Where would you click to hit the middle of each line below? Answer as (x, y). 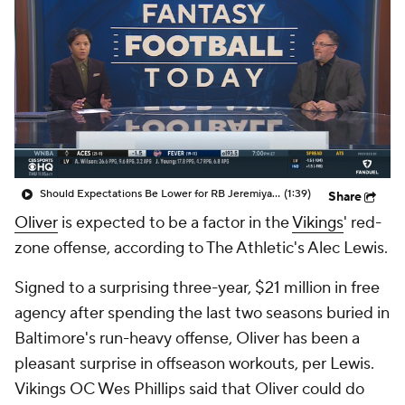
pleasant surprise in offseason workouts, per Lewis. (194, 364)
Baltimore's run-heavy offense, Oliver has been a (187, 339)
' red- (363, 223)
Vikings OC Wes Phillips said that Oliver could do (189, 389)
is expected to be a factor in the (175, 223)
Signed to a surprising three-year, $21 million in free (197, 288)
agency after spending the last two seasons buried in (202, 313)
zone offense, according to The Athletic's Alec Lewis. (201, 248)
